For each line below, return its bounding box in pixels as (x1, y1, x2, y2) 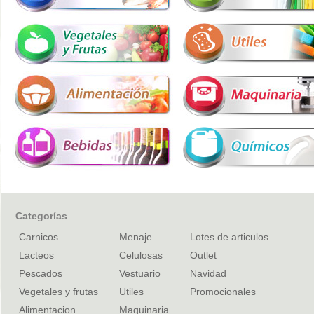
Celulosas (119, 250, 163, 261)
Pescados (19, 268, 62, 279)
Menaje (119, 231, 152, 243)
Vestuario (119, 268, 161, 279)
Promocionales (190, 286, 256, 297)
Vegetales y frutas (19, 286, 98, 297)
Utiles (119, 286, 144, 297)
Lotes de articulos (190, 231, 268, 243)
